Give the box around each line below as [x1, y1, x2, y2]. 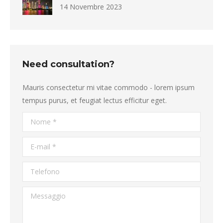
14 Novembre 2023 [60, 2, 122, 11]
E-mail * [22, 138, 48, 148]
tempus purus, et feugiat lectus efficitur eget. [22, 96, 167, 105]
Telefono [22, 163, 52, 173]
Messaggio [22, 188, 58, 198]
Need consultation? [22, 59, 114, 70]
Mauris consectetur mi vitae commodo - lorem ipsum [22, 83, 195, 92]
